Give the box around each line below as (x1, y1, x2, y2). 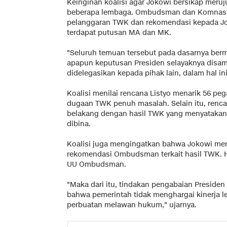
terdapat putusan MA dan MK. (67, 27, 171, 37)
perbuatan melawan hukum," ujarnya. (67, 200, 197, 210)
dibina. (67, 119, 91, 129)
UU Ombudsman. (67, 159, 126, 169)
